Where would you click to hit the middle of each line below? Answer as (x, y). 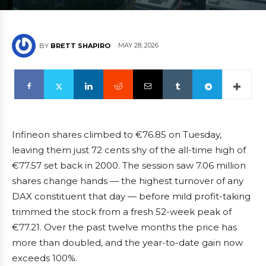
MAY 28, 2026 (138, 45)
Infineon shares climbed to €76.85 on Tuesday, (117, 134)
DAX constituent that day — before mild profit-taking (131, 196)
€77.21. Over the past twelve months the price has (124, 227)
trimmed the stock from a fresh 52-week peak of (122, 212)
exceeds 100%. (45, 258)
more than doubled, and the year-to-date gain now (127, 243)
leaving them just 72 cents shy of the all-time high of (129, 150)
